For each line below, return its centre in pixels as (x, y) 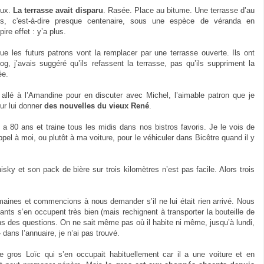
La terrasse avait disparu (58, 10)
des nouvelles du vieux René (97, 105)
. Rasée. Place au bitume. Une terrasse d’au (179, 10)
